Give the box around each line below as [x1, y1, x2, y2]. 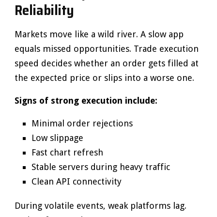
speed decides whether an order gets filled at [15, 58, 199, 68]
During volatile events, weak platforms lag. [15, 201, 186, 211]
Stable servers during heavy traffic [31, 162, 170, 172]
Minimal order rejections [31, 118, 133, 128]
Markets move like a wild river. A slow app [15, 29, 184, 39]
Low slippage [31, 133, 83, 143]
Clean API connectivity [31, 176, 122, 186]
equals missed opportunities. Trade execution [15, 44, 199, 54]
